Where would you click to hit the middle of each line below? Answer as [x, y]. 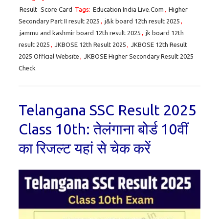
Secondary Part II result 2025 [59, 21]
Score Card [56, 10]
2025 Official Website [49, 56]
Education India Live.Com [128, 10]
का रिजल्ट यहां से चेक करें [85, 148]
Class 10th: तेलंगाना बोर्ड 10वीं [103, 129]
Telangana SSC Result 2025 [108, 110]
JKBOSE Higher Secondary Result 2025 [139, 56]
